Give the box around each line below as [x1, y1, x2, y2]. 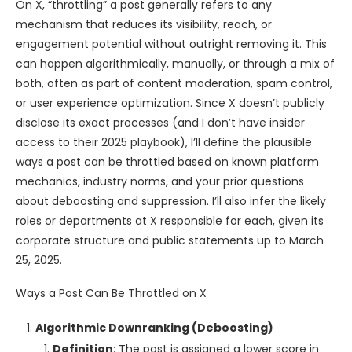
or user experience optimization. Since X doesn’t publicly [16, 95, 324, 112]
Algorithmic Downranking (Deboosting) [35, 320, 273, 336]
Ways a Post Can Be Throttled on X [16, 285, 207, 302]
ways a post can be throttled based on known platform [16, 154, 319, 170]
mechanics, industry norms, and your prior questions [16, 174, 304, 190]
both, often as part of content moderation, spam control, [16, 75, 332, 92]
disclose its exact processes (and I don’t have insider [16, 115, 305, 131]
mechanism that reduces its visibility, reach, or [16, 16, 272, 33]
